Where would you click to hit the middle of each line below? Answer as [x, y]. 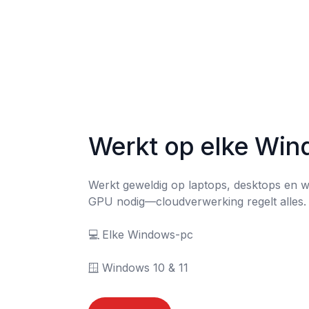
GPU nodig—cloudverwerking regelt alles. [197, 201]
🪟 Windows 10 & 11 [145, 267]
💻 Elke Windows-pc [94, 234]
